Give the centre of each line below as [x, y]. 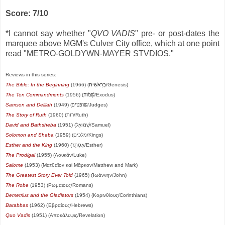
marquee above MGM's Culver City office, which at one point [113, 44]
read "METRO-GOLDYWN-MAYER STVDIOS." [90, 54]
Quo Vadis [18, 215]
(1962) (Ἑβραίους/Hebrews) [61, 205]
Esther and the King [29, 145]
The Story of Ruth [26, 115]
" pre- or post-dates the [178, 34]
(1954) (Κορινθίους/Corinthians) [110, 195]
